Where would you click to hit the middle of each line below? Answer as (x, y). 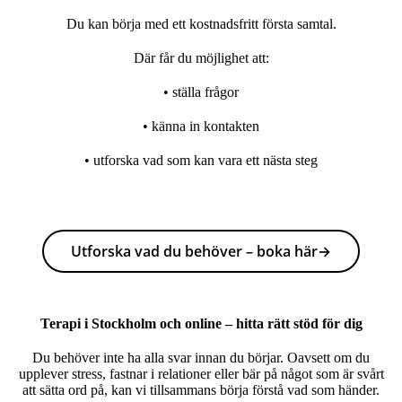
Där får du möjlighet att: (201, 58)
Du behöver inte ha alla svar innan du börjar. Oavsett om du (201, 358)
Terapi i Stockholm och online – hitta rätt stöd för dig (201, 323)
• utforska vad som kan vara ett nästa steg (201, 160)
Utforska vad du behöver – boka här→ (201, 251)
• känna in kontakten (201, 126)
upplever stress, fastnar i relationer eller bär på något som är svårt (201, 374)
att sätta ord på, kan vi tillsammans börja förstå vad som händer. (201, 390)
